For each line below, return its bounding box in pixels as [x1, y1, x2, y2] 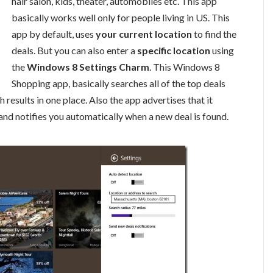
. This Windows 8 [149, 60, 220, 73]
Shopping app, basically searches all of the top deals [12, 77, 225, 89]
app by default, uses [12, 27, 96, 40]
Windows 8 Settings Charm [27, 60, 149, 73]
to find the [192, 27, 236, 40]
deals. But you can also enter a [12, 44, 137, 56]
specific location [137, 44, 210, 56]
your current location [96, 27, 192, 40]
